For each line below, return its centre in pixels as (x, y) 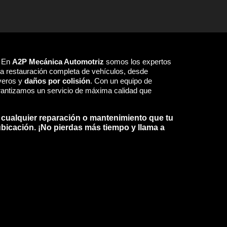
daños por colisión (58, 81)
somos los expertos (138, 62)
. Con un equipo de (121, 81)
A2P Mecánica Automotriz (58, 62)
